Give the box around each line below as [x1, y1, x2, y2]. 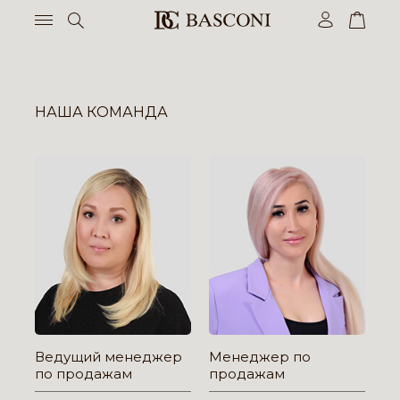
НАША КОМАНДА [35, 104, 168, 121]
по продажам [35, 365, 132, 382]
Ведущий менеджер [35, 348, 182, 365]
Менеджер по [209, 348, 311, 365]
